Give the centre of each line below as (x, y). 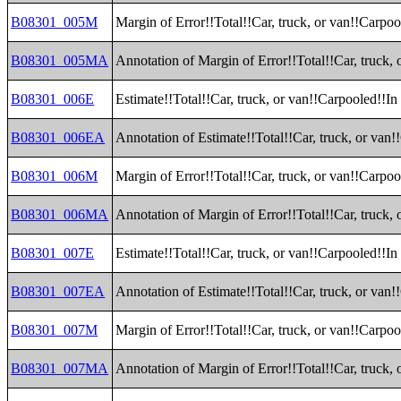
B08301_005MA (60, 60)
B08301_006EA (58, 137)
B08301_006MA (60, 214)
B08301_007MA (60, 368)
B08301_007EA (58, 291)
